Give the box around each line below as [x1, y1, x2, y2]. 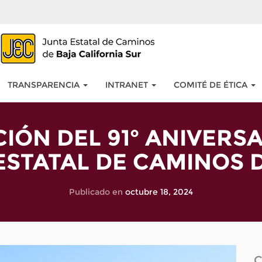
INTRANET [105, 80, 150, 90]
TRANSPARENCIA [7, 80, 82, 90]
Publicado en [69, 187, 125, 197]
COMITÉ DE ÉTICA [173, 80, 250, 90]
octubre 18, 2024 [125, 187, 193, 197]
